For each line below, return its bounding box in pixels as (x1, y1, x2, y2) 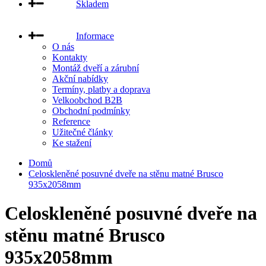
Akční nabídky (52, 73, 108, 84)
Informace (76, 30, 114, 41)
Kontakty (52, 52, 87, 62)
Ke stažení (52, 137, 91, 148)
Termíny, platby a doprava (52, 84, 150, 94)
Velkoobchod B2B (52, 94, 122, 105)
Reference (52, 116, 90, 126)
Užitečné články (52, 126, 113, 137)
